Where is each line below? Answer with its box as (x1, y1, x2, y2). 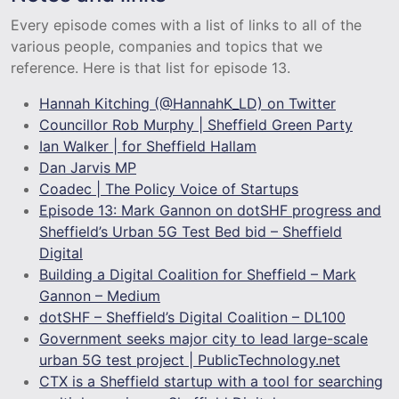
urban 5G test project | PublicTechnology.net (39, 350, 340, 369)
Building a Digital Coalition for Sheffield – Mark (39, 265, 356, 283)
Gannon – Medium (39, 286, 160, 305)
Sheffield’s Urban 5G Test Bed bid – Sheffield (39, 222, 342, 240)
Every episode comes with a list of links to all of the (11, 15, 362, 34)
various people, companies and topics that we (11, 37, 322, 55)
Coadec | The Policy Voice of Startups (39, 179, 298, 198)
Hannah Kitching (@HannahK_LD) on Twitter (39, 94, 336, 112)
